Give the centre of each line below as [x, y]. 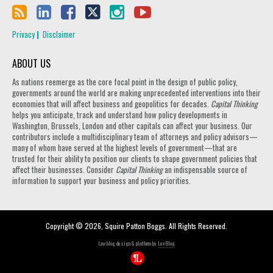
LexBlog [166, 243]
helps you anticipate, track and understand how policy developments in [120, 115]
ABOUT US [31, 63]
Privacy [23, 34]
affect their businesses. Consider [64, 169]
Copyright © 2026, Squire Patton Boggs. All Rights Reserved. [136, 226]
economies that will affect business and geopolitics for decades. [112, 104]
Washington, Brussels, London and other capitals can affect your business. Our [132, 126]
